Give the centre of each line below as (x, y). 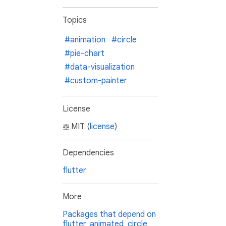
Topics (75, 20)
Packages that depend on (109, 215)
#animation (85, 40)
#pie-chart (84, 54)
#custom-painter (96, 81)
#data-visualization (100, 67)
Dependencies (88, 153)
